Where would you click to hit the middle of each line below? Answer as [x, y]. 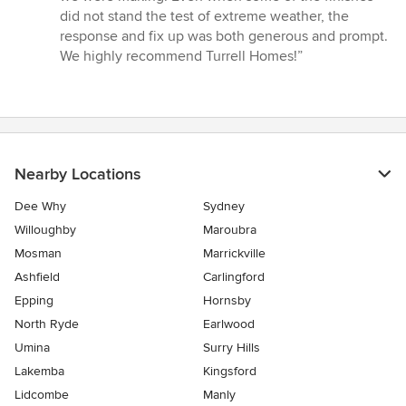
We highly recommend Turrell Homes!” [181, 57]
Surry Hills [232, 348]
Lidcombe [42, 395]
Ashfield [37, 277]
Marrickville [234, 254]
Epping [34, 301]
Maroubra [230, 230]
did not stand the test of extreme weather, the [204, 17]
